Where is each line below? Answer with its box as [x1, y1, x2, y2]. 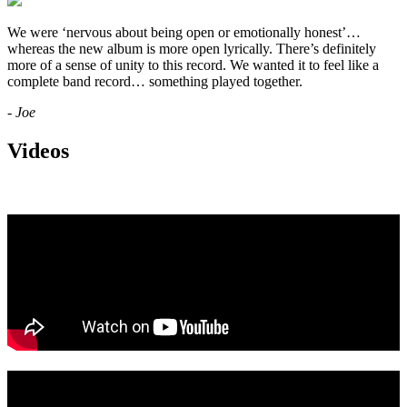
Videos [7, 139, 69, 164]
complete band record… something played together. [7, 74, 303, 90]
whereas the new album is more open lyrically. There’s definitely [7, 41, 376, 57]
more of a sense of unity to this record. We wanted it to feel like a [7, 57, 379, 74]
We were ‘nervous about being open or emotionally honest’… [7, 25, 361, 41]
